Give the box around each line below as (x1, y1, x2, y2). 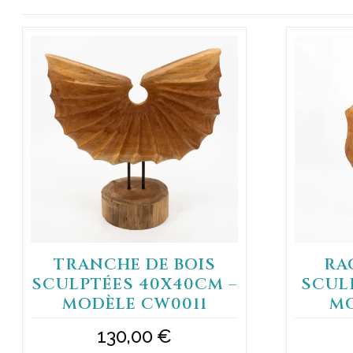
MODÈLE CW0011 (61, 292, 207, 314)
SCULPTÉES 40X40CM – (32, 273, 238, 295)
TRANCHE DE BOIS (53, 253, 216, 275)
